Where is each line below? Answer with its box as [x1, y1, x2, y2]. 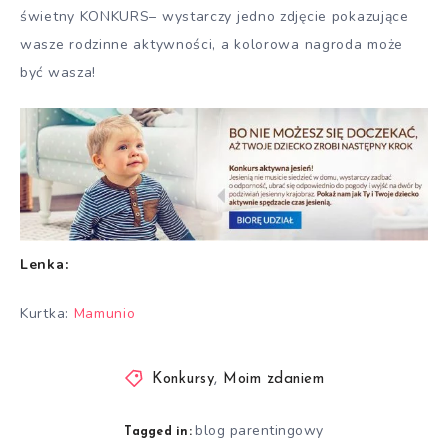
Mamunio [73, 304, 136, 323]
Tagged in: [124, 425, 192, 438]
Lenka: [20, 255, 69, 275]
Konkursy [152, 371, 215, 387]
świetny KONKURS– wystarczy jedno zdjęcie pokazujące [20, 7, 409, 27]
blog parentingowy [195, 420, 324, 440]
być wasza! [20, 63, 96, 83]
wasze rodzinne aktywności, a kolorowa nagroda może [20, 35, 403, 55]
